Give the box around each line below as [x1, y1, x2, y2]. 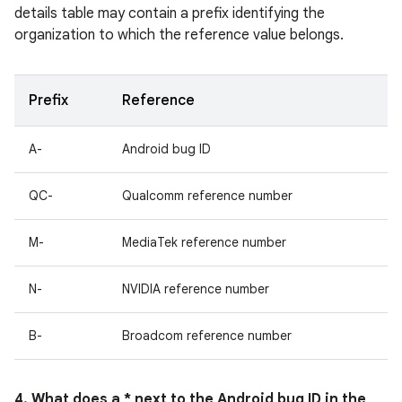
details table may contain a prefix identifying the [14, 4, 325, 22]
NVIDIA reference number [122, 281, 269, 297]
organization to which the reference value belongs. [14, 26, 344, 44]
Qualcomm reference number [122, 188, 293, 204]
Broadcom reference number [122, 328, 292, 344]
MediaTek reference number [122, 234, 286, 250]
